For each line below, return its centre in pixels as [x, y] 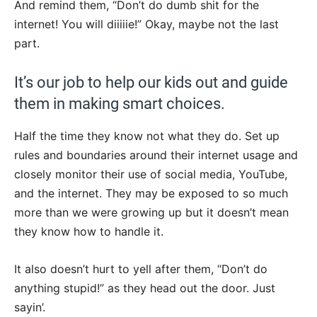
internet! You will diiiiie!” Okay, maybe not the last [146, 24]
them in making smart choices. [120, 103]
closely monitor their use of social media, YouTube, [151, 174]
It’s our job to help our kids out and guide [151, 82]
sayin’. [30, 307]
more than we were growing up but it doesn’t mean [151, 212]
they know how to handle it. [89, 231]
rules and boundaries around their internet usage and [156, 155]
